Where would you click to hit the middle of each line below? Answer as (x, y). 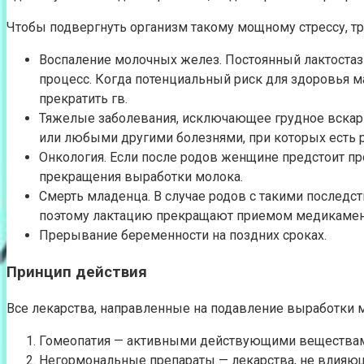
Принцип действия (77, 272)
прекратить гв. (83, 99)
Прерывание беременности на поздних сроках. (183, 236)
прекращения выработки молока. (141, 177)
